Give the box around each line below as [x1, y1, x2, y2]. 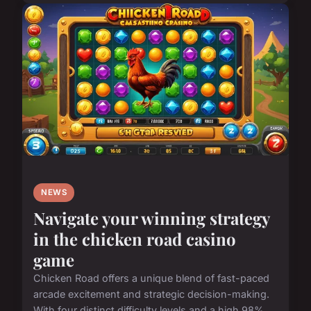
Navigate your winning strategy [33, 206, 269, 229]
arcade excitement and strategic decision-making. [33, 287, 269, 300]
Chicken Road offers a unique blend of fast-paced [33, 271, 269, 284]
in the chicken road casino [33, 227, 236, 250]
